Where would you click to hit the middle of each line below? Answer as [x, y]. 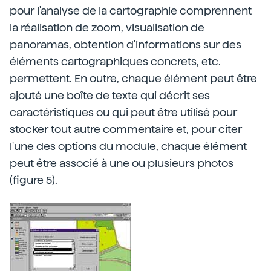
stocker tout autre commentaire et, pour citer [126, 129]
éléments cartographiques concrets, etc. [115, 61]
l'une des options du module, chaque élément [128, 146]
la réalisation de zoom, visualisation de [107, 28]
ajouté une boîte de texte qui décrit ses [110, 95]
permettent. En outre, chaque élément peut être [133, 78]
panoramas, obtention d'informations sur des [126, 44]
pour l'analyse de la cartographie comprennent [131, 11]
